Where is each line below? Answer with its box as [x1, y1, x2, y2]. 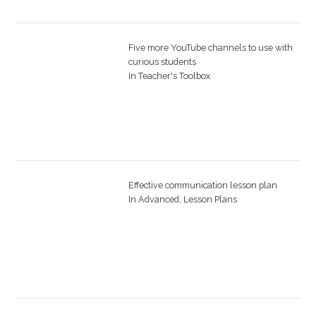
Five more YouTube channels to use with [128, 42, 293, 53]
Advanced [138, 193, 179, 205]
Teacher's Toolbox [138, 70, 210, 81]
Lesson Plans [183, 193, 237, 205]
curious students [128, 56, 196, 67]
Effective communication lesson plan [128, 179, 277, 190]
